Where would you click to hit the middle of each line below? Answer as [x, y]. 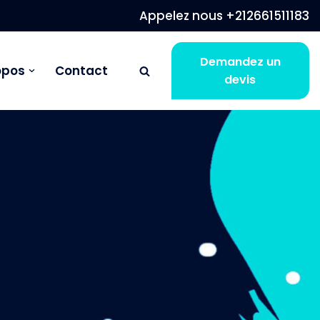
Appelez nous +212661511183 [224, 15]
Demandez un [240, 62]
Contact [81, 71]
